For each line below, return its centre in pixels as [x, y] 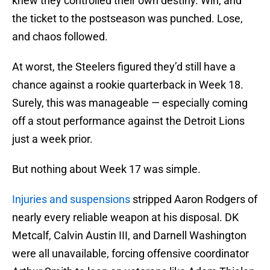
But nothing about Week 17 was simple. [106, 169]
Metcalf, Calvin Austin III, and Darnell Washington [129, 236]
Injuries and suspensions [71, 199]
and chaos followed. [60, 37]
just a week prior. [52, 139]
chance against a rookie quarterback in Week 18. [128, 85]
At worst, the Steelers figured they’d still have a [124, 67]
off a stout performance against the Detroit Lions [128, 121]
